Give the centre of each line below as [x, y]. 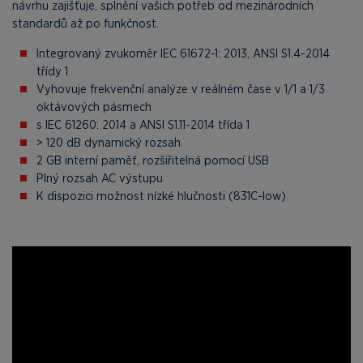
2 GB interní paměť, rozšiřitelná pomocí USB [153, 160]
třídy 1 [52, 71]
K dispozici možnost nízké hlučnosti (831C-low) [161, 196]
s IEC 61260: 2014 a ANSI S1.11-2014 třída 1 [143, 124]
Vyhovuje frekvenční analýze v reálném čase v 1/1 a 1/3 [181, 89]
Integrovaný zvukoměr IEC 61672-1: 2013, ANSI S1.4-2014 [183, 53]
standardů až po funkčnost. [85, 23]
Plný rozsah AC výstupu [100, 178]
